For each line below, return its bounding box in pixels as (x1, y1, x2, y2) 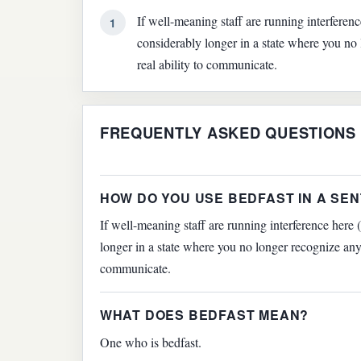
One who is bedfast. (99, 334, 201, 351)
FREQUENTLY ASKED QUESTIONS (99, 122, 356, 144)
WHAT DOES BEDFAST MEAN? (99, 305, 309, 325)
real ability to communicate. (137, 56, 278, 73)
